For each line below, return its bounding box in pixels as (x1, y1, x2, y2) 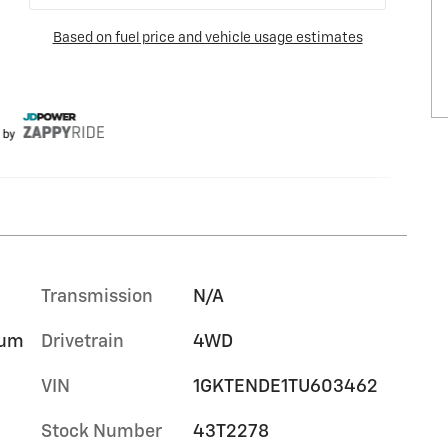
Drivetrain (41, 332, 124, 351)
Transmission (41, 287, 153, 306)
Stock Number (41, 422, 162, 441)
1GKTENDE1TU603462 (192, 377, 378, 396)
